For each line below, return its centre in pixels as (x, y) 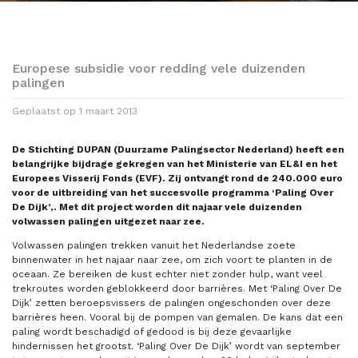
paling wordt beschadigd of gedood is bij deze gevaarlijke (152, 331)
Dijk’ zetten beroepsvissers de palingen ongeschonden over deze (171, 302)
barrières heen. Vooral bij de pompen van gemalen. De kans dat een (177, 317)
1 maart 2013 (108, 111)
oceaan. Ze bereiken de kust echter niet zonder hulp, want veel (167, 274)
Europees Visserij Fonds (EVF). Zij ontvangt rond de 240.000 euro (177, 178)
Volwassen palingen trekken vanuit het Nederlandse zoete (154, 245)
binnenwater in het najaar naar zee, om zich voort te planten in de (172, 259)
